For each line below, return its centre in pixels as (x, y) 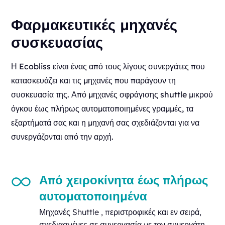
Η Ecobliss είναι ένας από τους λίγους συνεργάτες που (108, 66)
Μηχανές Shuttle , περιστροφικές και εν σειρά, (121, 212)
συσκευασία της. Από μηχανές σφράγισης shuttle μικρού (112, 94)
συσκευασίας (57, 42)
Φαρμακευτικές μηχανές (94, 24)
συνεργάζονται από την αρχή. (63, 136)
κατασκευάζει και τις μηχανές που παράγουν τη (94, 80)
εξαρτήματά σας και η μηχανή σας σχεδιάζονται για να (105, 122)
